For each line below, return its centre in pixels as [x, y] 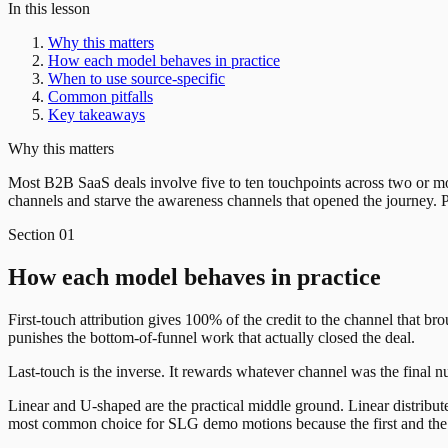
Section [33, 234]
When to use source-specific [136, 78]
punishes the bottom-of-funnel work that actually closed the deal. [211, 337]
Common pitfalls [100, 96]
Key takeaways [96, 114]
